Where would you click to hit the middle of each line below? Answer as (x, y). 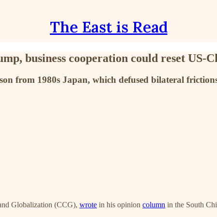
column (154, 204)
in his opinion (120, 204)
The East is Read (108, 27)
